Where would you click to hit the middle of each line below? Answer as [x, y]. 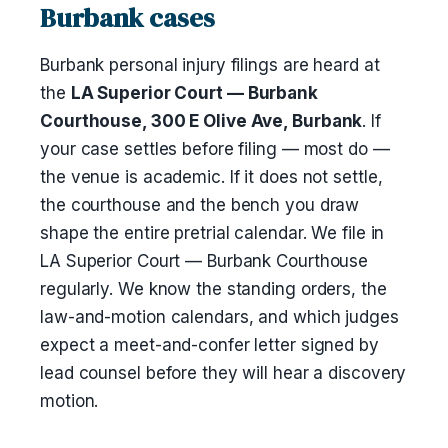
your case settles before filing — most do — [215, 149]
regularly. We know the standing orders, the [213, 289]
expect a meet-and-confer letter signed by [209, 345]
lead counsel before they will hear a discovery [223, 373]
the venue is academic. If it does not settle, [211, 177]
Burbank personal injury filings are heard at [210, 65]
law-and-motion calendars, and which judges [219, 317]
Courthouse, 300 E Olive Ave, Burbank [201, 121]
